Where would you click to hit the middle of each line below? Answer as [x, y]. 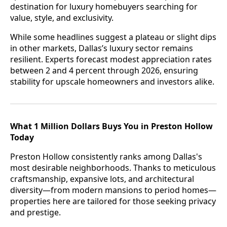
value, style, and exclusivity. [62, 17]
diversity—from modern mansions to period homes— [113, 190]
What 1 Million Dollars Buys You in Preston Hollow [111, 126]
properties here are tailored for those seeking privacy [113, 201]
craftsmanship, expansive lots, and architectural [102, 179]
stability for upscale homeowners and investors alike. [112, 81]
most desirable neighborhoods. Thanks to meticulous [113, 167]
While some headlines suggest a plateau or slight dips [113, 37]
